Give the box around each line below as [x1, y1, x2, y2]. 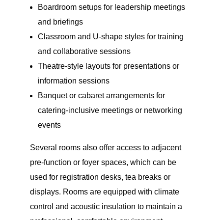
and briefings [37, 18, 83, 27]
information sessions [37, 77, 110, 85]
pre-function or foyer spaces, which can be [29, 158, 176, 167]
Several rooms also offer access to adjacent [29, 143, 181, 152]
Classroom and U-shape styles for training [37, 32, 184, 41]
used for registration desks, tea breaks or [29, 173, 170, 182]
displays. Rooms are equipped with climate [29, 188, 179, 196]
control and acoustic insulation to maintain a [29, 202, 182, 211]
